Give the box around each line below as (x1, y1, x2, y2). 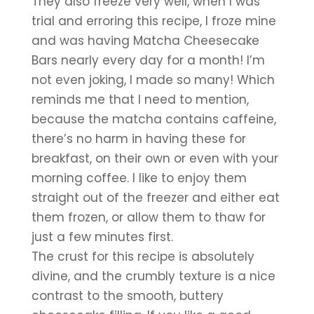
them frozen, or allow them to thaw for (31, 208, 266, 226)
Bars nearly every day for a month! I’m (31, 51, 265, 69)
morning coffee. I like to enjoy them (31, 169, 247, 186)
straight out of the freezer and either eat (31, 189, 280, 206)
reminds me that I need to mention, (31, 90, 249, 108)
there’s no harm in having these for (31, 130, 246, 147)
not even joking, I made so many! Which (31, 71, 275, 88)
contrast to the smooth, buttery (31, 287, 224, 304)
